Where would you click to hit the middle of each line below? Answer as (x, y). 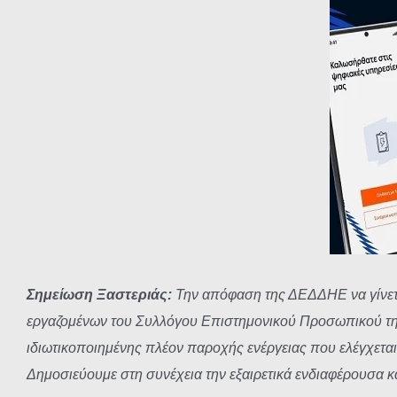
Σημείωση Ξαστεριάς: (99, 295)
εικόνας (50, 43)
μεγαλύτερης (67, 19)
